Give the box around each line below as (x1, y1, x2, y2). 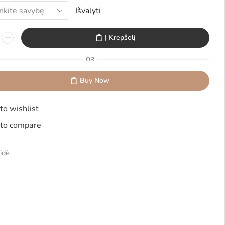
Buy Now (80, 76, 110, 86)
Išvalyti (75, 5, 101, 16)
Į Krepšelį (105, 33, 136, 43)
